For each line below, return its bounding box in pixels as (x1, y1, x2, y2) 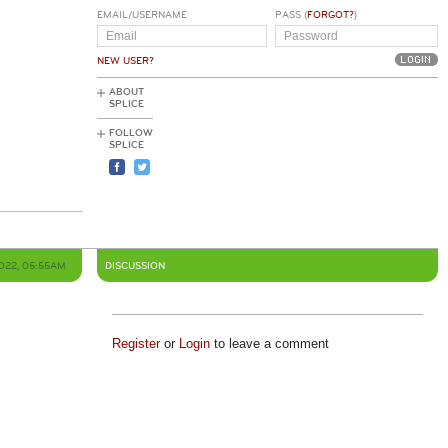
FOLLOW (109, 127, 153, 139)
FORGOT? (306, 9, 354, 21)
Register (111, 336, 160, 351)
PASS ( (274, 9, 307, 21)
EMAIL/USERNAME (97, 9, 187, 21)
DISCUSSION (105, 260, 165, 272)
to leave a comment (209, 336, 329, 351)
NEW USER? (97, 55, 154, 67)
